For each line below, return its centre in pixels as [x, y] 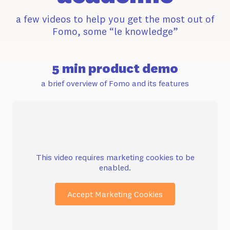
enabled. [115, 167]
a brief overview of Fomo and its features [115, 83]
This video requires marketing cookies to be [115, 157]
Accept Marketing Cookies [115, 194]
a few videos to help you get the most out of [115, 19]
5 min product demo [115, 68]
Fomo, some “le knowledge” [115, 31]
